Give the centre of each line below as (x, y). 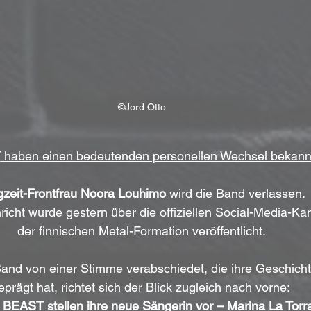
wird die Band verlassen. (237, 194)
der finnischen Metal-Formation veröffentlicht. (142, 231)
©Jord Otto (142, 107)
